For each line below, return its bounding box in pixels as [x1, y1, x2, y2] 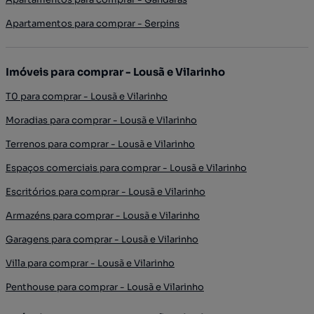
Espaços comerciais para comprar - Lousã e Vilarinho [6, 162, 247, 175]
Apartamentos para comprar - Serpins [6, 18, 179, 30]
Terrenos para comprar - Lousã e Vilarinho [6, 138, 195, 151]
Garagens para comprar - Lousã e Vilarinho [6, 233, 198, 246]
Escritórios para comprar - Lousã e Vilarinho [6, 186, 205, 198]
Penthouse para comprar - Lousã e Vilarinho [6, 281, 204, 294]
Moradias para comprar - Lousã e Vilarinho [6, 114, 197, 127]
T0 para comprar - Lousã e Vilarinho [6, 90, 168, 103]
